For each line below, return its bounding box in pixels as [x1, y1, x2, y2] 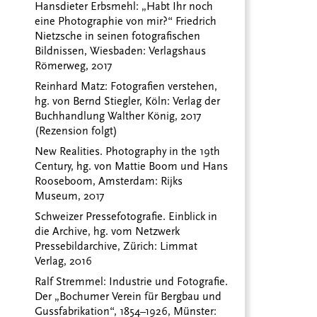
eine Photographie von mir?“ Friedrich [35, 15, 217, 28]
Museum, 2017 [35, 190, 105, 203]
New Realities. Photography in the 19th [35, 145, 221, 158]
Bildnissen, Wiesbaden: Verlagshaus [35, 45, 207, 58]
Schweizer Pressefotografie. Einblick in [35, 210, 218, 224]
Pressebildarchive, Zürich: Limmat [35, 240, 198, 253]
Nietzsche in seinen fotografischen [35, 30, 201, 43]
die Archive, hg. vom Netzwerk [35, 225, 180, 238]
